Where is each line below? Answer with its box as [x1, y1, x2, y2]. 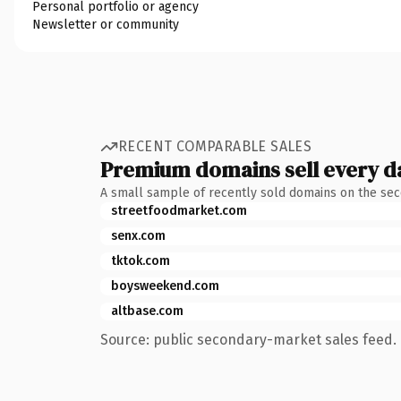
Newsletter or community [32, 16, 179, 32]
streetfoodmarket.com [111, 202, 247, 218]
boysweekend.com [111, 277, 219, 294]
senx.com [111, 227, 166, 243]
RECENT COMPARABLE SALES [118, 138, 312, 155]
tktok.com [111, 252, 170, 269]
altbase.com [111, 303, 183, 319]
